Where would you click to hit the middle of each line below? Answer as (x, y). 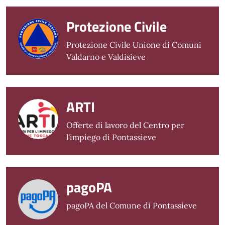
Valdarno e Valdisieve (106, 57)
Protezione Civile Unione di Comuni (134, 45)
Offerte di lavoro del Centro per (125, 125)
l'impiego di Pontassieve (111, 137)
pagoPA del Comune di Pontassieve (132, 206)
